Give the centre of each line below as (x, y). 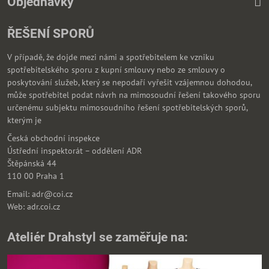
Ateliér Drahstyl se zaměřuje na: (98, 237)
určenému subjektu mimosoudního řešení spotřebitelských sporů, (127, 108)
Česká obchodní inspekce (53, 138)
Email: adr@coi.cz (40, 194)
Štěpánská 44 (32, 163)
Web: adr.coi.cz (35, 206)
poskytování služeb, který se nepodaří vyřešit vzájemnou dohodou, (129, 83)
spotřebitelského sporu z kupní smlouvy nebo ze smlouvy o (116, 70)
